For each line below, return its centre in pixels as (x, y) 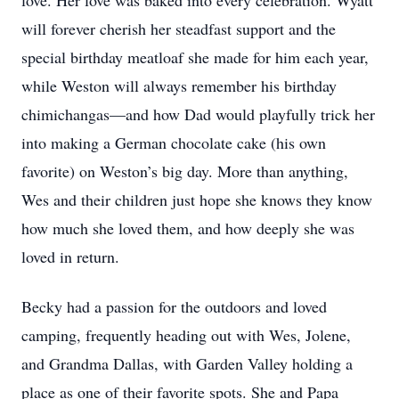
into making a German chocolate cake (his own (174, 142)
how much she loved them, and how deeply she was (188, 228)
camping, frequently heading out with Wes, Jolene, (186, 335)
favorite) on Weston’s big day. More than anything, (185, 171)
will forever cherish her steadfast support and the (179, 28)
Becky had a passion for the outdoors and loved (174, 306)
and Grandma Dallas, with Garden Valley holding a (187, 363)
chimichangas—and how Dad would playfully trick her (198, 114)
